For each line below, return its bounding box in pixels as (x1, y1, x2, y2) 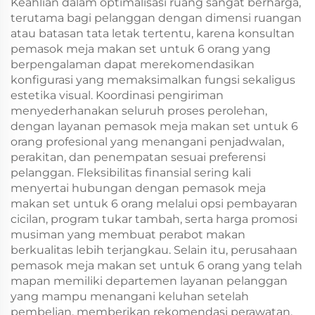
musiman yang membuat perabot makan (11, 228, 245, 241)
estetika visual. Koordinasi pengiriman (11, 89, 224, 102)
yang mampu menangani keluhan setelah (11, 290, 249, 303)
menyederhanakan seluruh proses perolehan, (11, 104, 267, 117)
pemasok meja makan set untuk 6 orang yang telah (11, 259, 302, 272)
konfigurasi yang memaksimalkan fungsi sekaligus (11, 73, 295, 86)
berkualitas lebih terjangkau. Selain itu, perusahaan (11, 243, 297, 257)
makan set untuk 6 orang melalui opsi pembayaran (11, 197, 297, 210)
